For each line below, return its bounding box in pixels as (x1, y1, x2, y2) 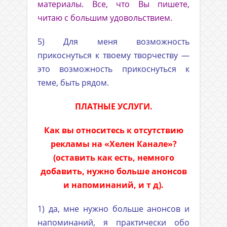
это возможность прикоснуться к (37, 63, 190, 75)
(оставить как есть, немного (53, 152, 174, 164)
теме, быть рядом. (37, 77, 109, 89)
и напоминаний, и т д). (63, 179, 164, 191)
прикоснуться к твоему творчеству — (37, 50, 190, 61)
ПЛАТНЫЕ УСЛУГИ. (74, 101, 153, 112)
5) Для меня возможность (37, 36, 190, 48)
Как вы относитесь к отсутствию (44, 125, 183, 136)
